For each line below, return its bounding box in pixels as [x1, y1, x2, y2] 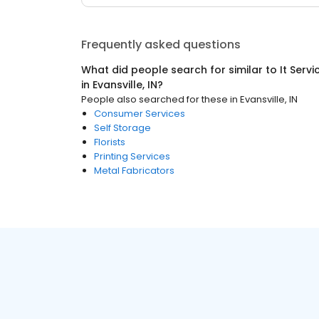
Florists [94, 135, 125, 149]
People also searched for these [81, 93, 228, 106]
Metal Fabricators [94, 164, 174, 177]
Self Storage [94, 121, 151, 135]
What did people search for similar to [81, 63, 280, 77]
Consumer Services [94, 107, 185, 120]
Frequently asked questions [81, 36, 241, 53]
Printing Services [94, 150, 170, 163]
